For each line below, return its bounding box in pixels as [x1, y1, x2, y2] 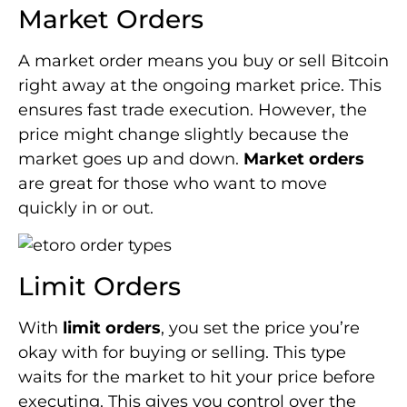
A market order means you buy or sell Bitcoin [18, 50, 389, 71]
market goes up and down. [18, 148, 243, 169]
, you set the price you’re [161, 317, 360, 338]
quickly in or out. [18, 197, 154, 218]
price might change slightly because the [18, 124, 349, 144]
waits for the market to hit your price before [18, 366, 375, 387]
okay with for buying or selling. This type [18, 342, 346, 362]
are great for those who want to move [18, 173, 327, 194]
